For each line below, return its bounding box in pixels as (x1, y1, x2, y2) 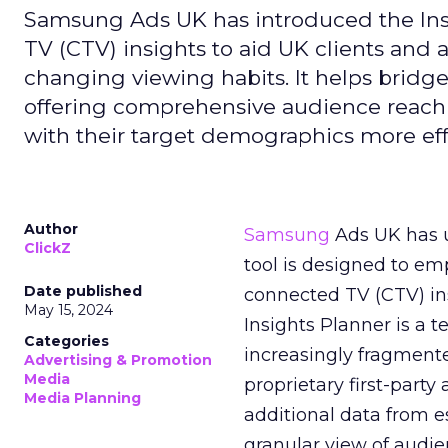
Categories (24, 332, 109, 350)
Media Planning (24, 389, 141, 407)
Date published (24, 282, 142, 300)
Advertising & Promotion (24, 351, 212, 369)
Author (24, 220, 78, 238)
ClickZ (24, 239, 71, 257)
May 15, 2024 (24, 301, 113, 319)
